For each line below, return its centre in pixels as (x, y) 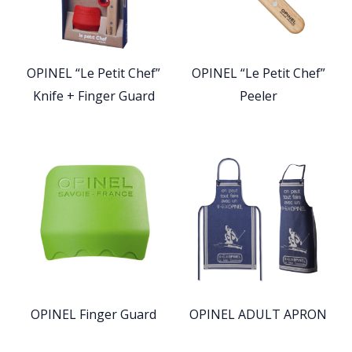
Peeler (258, 95)
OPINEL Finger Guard (94, 315)
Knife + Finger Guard (93, 95)
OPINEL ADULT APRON (258, 315)
